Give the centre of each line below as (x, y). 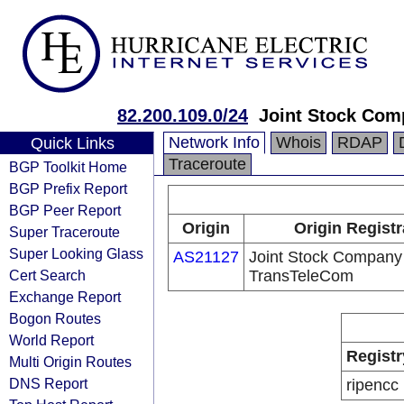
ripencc (372, 385)
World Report (51, 340)
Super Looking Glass (76, 253)
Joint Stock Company (326, 257)
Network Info (214, 142)
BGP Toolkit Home (68, 167)
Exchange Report (65, 297)
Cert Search (47, 275)
